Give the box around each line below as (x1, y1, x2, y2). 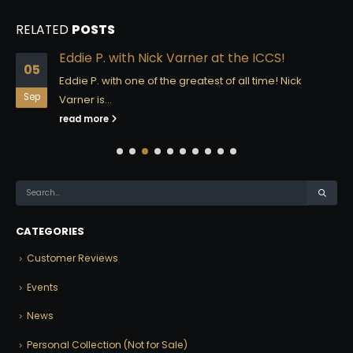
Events (27, 280, 58, 294)
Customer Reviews (27, 251, 118, 265)
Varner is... (59, 91, 112, 107)
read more (59, 112, 111, 125)
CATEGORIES (16, 223, 84, 239)
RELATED (16, 20, 72, 38)
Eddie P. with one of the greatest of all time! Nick (59, 72, 302, 88)
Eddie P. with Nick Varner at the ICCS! (59, 49, 285, 66)
